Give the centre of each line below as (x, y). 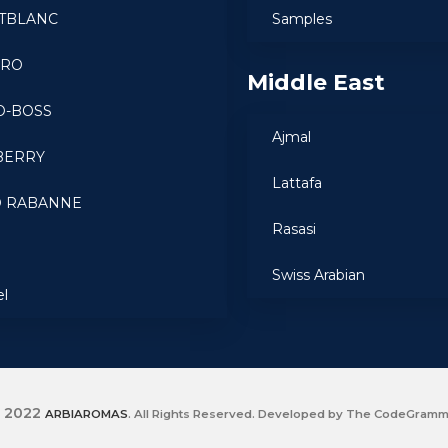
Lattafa (297, 183)
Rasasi (294, 229)
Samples (302, 19)
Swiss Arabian (319, 275)
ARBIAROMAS (86, 414)
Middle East (316, 82)
